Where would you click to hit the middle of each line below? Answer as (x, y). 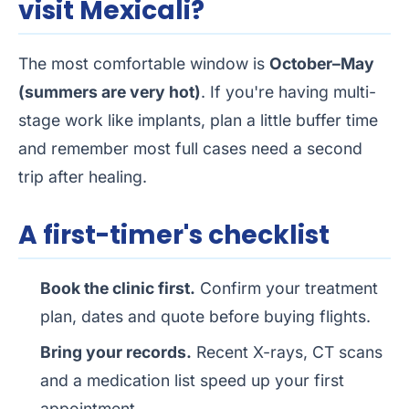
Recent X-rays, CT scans (287, 352)
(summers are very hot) (110, 92)
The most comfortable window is (144, 64)
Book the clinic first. (118, 288)
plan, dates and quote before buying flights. (205, 317)
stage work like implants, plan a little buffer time (198, 121)
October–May (322, 64)
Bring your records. (116, 352)
